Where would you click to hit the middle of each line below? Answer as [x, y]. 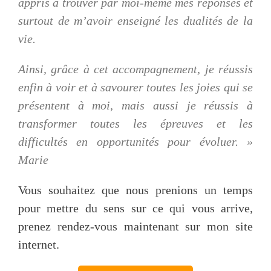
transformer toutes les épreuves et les [135, 123]
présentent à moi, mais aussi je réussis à [135, 105]
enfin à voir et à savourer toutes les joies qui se [135, 87]
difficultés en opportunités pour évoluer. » [135, 142]
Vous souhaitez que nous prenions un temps [135, 190]
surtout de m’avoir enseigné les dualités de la [135, 21]
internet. [39, 244]
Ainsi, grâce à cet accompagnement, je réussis [135, 69]
